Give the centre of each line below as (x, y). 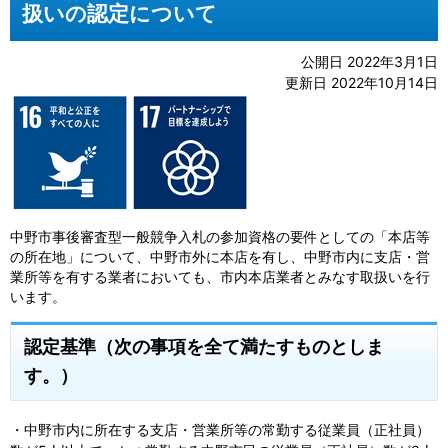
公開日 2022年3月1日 (369, 61)
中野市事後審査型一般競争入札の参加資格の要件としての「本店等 (220, 236)
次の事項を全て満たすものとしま (249, 346)
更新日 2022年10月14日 (361, 82)
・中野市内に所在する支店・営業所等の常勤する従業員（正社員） (220, 430)
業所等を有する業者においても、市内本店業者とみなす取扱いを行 (220, 276)
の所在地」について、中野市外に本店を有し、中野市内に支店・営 (220, 256)
